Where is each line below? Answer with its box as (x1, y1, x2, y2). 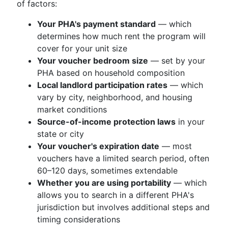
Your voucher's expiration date (37, 141, 159, 151)
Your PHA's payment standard (37, 19, 156, 29)
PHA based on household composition (37, 68, 185, 78)
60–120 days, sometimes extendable (37, 165, 178, 176)
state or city (37, 129, 84, 139)
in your (176, 117, 205, 127)
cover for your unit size (37, 43, 127, 53)
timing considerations (37, 214, 120, 224)
